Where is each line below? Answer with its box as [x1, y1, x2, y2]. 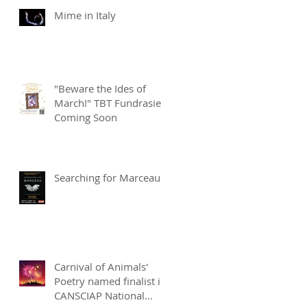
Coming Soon [54, 110, 117, 124]
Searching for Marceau [54, 170, 160, 184]
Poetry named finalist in [54, 273, 167, 288]
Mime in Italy [54, 8, 116, 22]
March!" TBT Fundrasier [54, 95, 165, 110]
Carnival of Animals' [54, 259, 148, 273]
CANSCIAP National [54, 288, 145, 302]
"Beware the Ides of [54, 81, 146, 95]
